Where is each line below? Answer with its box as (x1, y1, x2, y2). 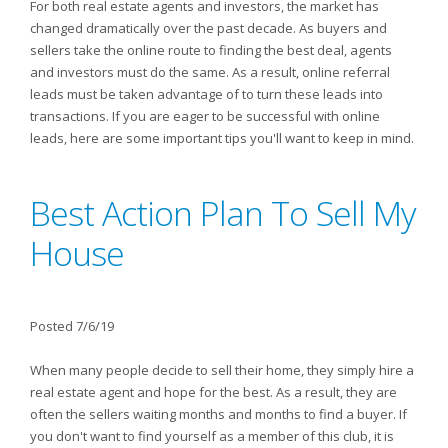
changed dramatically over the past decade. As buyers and (30, 19, 387, 37)
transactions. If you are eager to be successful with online (30, 107, 380, 125)
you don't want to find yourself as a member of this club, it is (30, 427, 394, 445)
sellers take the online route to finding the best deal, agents (30, 41, 392, 59)
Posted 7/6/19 (30, 317, 114, 335)
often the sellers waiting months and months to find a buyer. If (30, 405, 407, 423)
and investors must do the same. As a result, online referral (30, 63, 390, 81)
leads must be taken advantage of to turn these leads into (30, 85, 383, 103)
